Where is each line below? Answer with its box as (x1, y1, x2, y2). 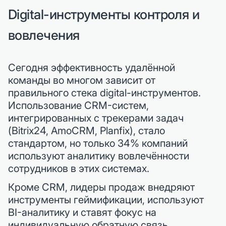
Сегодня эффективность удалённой (8, 62, 175, 74)
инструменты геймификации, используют (8, 194, 204, 206)
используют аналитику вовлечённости (8, 150, 189, 162)
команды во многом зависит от (8, 74, 155, 86)
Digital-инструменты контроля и (8, 7, 200, 22)
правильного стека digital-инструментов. (8, 87, 201, 99)
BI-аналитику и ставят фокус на (8, 206, 156, 218)
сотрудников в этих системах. (8, 162, 149, 175)
